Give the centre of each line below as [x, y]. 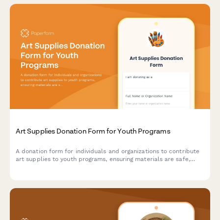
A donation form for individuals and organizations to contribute [108, 151]
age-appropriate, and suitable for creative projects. [91, 167]
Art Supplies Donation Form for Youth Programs [93, 131]
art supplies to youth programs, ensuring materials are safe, [103, 159]
